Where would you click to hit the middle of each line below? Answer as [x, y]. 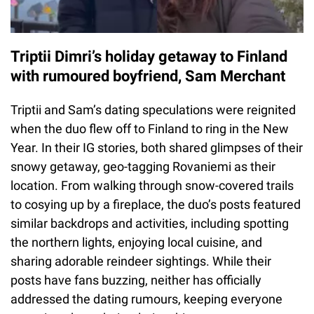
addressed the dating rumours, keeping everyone [146, 299]
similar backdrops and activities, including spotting [150, 223]
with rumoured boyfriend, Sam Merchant [148, 76]
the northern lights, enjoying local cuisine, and [136, 242]
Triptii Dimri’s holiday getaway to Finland [149, 56]
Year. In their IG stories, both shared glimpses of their [157, 147]
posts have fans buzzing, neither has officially [136, 280]
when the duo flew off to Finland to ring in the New [150, 128]
